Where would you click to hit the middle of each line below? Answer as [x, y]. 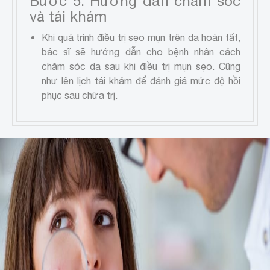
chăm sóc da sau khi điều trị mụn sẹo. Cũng [141, 66]
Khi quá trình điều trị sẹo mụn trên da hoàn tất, [141, 37]
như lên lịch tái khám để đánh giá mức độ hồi [141, 80]
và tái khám [68, 16]
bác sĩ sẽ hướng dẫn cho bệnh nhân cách [141, 52]
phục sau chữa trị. [80, 95]
